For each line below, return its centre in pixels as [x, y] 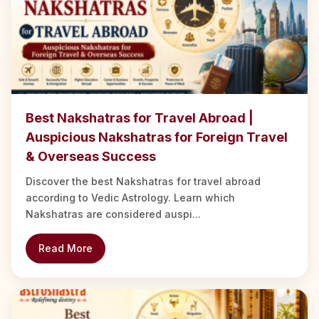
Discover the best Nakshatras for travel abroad [143, 182]
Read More [66, 249]
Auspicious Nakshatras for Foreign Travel [157, 137]
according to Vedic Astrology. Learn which [130, 198]
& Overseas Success [91, 157]
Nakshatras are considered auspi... [113, 214]
